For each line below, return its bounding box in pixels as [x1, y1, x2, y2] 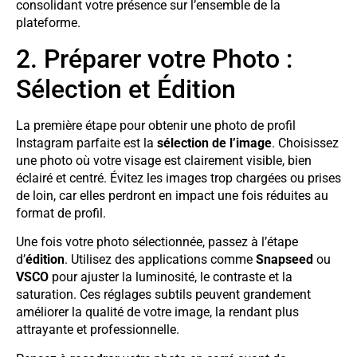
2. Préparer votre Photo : [16, 43, 292, 74]
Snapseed [256, 252, 313, 268]
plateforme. [16, 15, 80, 31]
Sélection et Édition [16, 73, 236, 104]
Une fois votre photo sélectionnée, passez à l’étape [16, 234, 298, 250]
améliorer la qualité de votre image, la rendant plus [16, 304, 299, 320]
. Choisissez [272, 135, 339, 151]
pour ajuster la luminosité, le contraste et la [49, 269, 292, 285]
